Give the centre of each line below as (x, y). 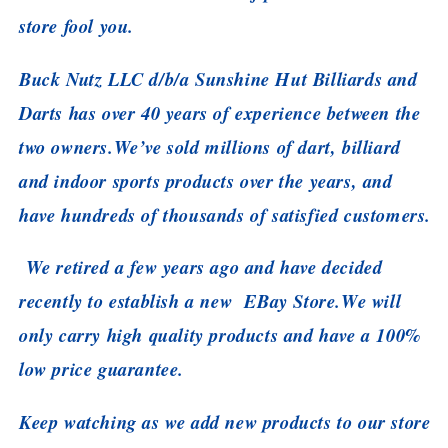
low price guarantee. (108, 369)
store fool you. (76, 26)
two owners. (66, 146)
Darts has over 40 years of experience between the (220, 112)
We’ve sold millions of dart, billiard (257, 146)
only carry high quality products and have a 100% (220, 335)
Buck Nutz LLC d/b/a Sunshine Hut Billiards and (218, 78)
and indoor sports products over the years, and (206, 180)
